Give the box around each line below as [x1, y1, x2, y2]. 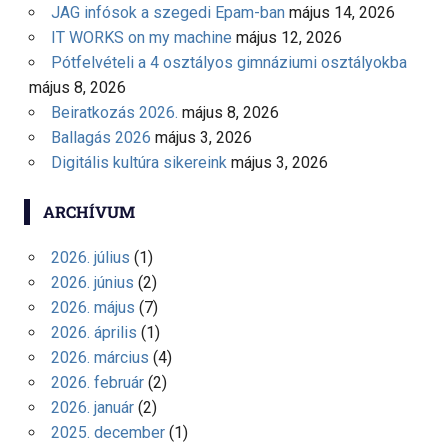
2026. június [50, 272, 134, 292]
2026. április [50, 322, 137, 342]
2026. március [50, 347, 149, 367]
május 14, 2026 [288, 2, 395, 22]
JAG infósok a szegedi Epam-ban [50, 2, 285, 22]
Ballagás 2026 [50, 127, 151, 147]
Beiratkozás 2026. [50, 102, 178, 122]
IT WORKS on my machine [50, 27, 232, 47]
